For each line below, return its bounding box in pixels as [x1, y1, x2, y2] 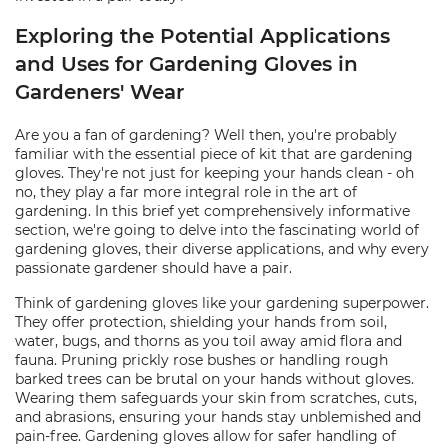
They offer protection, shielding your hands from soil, [15, 313, 387, 331]
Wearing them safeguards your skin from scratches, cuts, [15, 389, 417, 407]
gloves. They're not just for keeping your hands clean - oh [15, 164, 414, 182]
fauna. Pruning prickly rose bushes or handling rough [15, 351, 388, 369]
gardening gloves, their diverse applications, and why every [15, 240, 429, 258]
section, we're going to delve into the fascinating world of [15, 221, 419, 239]
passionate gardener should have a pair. [15, 259, 292, 277]
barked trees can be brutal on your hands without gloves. [15, 370, 414, 388]
